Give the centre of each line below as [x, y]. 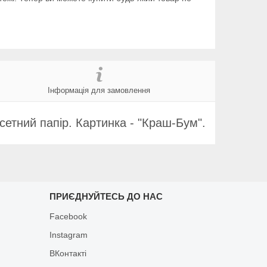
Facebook [68, 216]
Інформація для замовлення [99, 90]
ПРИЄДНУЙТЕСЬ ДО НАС [106, 196]
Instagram [68, 235]
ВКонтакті [68, 253]
